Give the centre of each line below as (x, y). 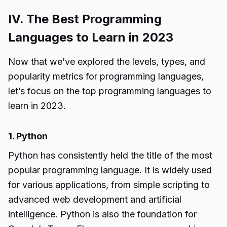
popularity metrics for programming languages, (106, 76)
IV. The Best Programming (85, 19)
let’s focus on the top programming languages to (110, 91)
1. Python (28, 136)
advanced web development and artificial (95, 199)
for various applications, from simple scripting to (109, 185)
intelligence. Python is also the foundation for (102, 214)
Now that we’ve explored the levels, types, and (107, 62)
